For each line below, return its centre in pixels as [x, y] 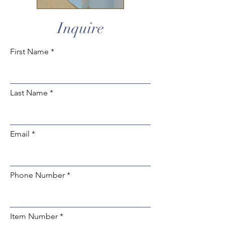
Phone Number [37, 175]
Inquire [80, 28]
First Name [29, 51]
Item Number [34, 216]
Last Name [29, 93]
